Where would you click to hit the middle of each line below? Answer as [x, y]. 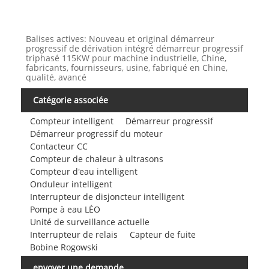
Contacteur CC [59, 146]
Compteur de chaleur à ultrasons [96, 159]
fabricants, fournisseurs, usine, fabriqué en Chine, [126, 68]
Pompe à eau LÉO [65, 209]
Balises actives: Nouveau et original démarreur [120, 39]
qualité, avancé [56, 77]
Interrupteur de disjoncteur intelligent [107, 196]
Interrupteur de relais [74, 234]
